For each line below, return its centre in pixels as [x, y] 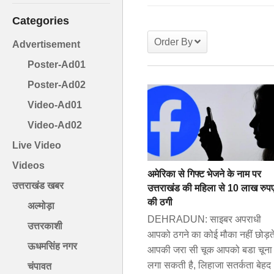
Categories [41, 21]
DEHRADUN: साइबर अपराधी [204, 219]
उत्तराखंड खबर [38, 186]
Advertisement [46, 45]
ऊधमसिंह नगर [52, 246]
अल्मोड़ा [41, 206]
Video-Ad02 [55, 125]
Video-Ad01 [55, 105]
